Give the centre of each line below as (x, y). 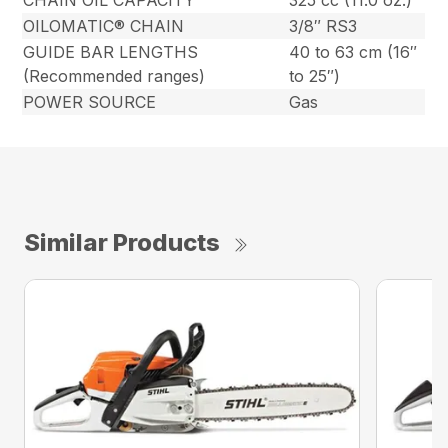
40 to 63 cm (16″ (353, 52)
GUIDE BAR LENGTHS (111, 52)
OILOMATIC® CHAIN (104, 26)
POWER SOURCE (90, 102)
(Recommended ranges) (114, 76)
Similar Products (122, 243)
